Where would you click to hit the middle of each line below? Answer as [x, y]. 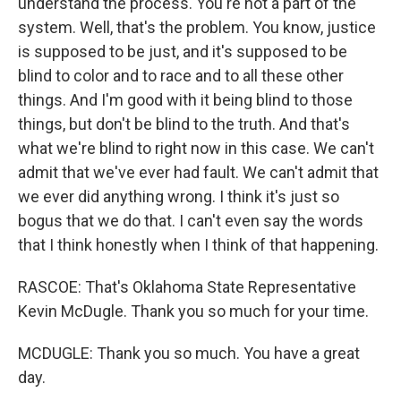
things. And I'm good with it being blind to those [185, 100]
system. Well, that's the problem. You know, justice [197, 27]
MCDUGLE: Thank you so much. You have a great [189, 353]
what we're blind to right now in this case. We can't [196, 148]
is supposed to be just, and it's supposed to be [183, 51]
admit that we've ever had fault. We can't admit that [198, 172]
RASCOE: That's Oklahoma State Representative [187, 287]
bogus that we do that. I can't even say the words [191, 221]
